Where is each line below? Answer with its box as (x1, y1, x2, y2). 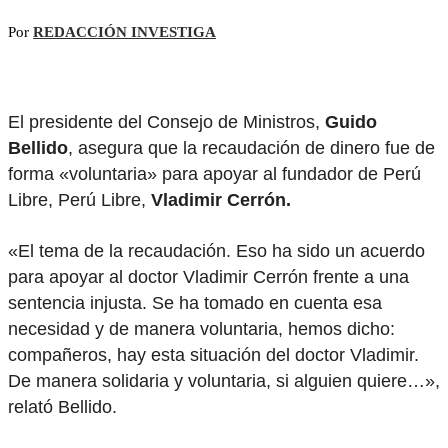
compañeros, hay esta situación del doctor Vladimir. (8, 344, 419, 365)
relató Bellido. (8, 396, 117, 417)
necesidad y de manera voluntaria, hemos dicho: (8, 318, 395, 339)
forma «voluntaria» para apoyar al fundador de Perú (8, 163, 421, 184)
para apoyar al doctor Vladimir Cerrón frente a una (8, 266, 409, 287)
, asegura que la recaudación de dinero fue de (68, 137, 435, 158)
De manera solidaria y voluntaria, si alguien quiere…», (8, 370, 440, 391)
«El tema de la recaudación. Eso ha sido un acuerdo (8, 240, 425, 261)
